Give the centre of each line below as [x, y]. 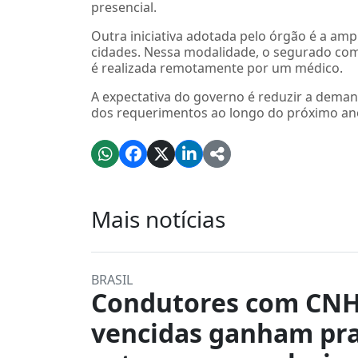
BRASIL [112, 280]
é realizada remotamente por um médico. [217, 68]
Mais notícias [158, 219]
